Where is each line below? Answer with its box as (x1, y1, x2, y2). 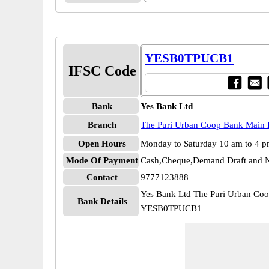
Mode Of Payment (66, 156, 138, 165)
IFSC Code (68, 63, 136, 79)
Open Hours (78, 139, 126, 148)
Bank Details (77, 196, 127, 206)
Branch (88, 120, 116, 130)
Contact (86, 172, 118, 182)
